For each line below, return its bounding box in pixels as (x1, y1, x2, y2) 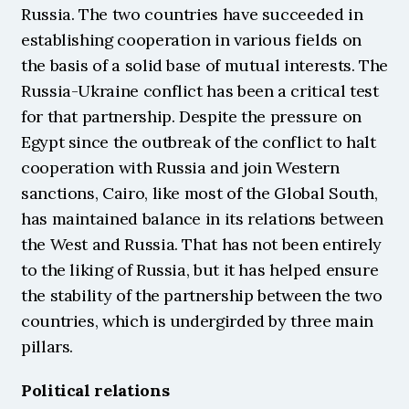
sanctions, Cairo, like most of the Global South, (21, 183, 378, 204)
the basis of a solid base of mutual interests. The (21, 55, 389, 76)
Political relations (21, 380, 170, 401)
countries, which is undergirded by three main (21, 310, 373, 331)
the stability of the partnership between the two (21, 285, 383, 306)
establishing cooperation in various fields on (21, 29, 362, 50)
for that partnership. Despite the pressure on (21, 106, 362, 127)
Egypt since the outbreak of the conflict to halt (21, 131, 376, 152)
